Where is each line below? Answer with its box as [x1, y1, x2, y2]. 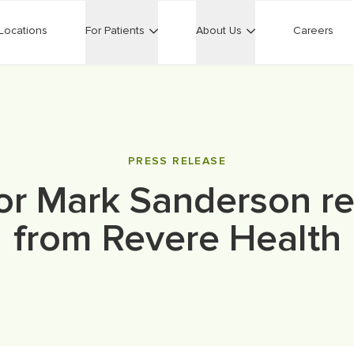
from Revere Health [13, 216, 341, 262]
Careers [293, 24, 333, 37]
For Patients [85, 24, 145, 37]
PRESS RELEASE [127, 154, 227, 168]
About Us [196, 24, 242, 37]
